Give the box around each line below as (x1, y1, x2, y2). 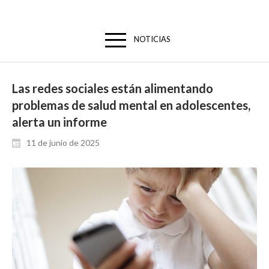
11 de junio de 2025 (26, 138, 100, 148)
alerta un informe (12, 115, 107, 130)
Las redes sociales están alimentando (12, 81, 213, 96)
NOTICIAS (133, 34, 171, 44)
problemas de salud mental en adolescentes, (12, 98, 250, 113)
